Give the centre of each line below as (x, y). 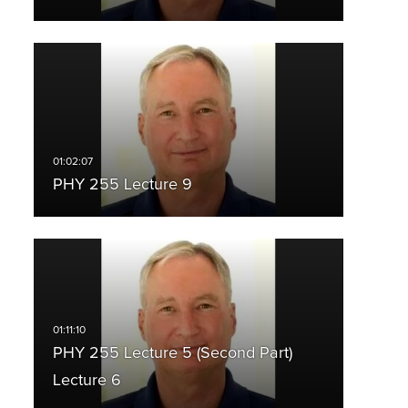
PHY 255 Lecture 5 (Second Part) (172, 354)
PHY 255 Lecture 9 (122, 185)
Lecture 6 (87, 381)
